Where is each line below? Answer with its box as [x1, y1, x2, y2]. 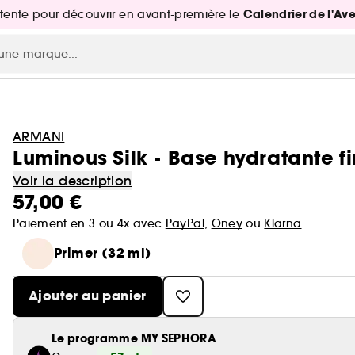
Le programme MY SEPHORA [52, 330, 217, 346]
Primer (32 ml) [54, 244, 152, 262]
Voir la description [13, 173, 132, 189]
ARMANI [13, 128, 65, 144]
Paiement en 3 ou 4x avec [13, 216, 166, 231]
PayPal [165, 216, 204, 231]
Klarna [264, 216, 302, 231]
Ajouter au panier [29, 287, 147, 305]
